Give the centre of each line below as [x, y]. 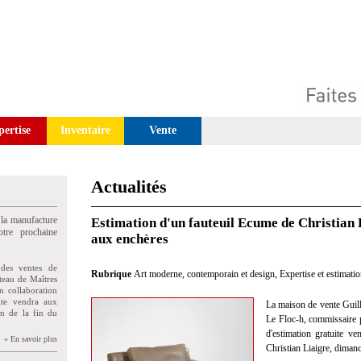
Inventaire [85, 130]
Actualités [129, 187]
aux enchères [130, 239]
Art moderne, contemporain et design [204, 274]
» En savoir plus [31, 339]
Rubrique [112, 274]
